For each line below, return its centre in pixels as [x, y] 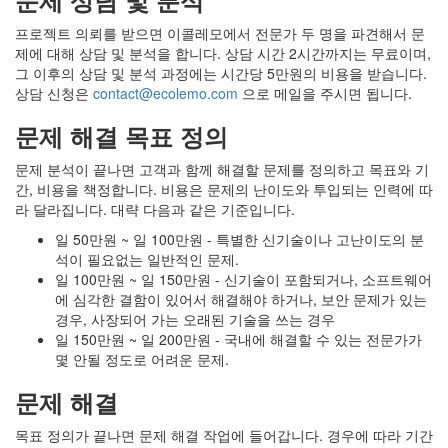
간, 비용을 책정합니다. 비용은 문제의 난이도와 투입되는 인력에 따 [224, 189]
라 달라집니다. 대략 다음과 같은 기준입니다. [155, 209]
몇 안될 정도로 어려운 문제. [142, 359]
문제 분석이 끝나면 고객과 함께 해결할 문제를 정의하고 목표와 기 [222, 169]
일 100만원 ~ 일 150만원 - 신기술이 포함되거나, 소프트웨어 [243, 279]
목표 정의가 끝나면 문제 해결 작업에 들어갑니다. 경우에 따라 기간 [224, 435]
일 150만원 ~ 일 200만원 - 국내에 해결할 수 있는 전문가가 [238, 339]
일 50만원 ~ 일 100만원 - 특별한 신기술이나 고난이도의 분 [239, 239]
